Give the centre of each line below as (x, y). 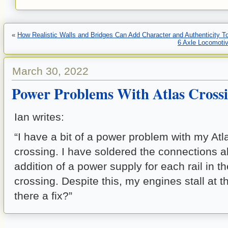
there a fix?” (43, 196)
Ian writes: (39, 117)
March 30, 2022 (50, 71)
